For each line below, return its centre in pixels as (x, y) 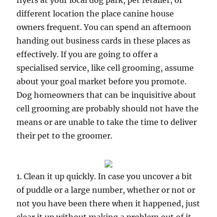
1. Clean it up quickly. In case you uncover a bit (105, 176)
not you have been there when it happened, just (108, 203)
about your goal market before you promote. (102, 81)
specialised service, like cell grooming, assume (105, 68)
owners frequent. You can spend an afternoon (104, 27)
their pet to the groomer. (65, 136)
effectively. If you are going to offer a (87, 54)
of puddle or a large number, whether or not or (106, 190)
